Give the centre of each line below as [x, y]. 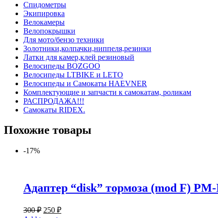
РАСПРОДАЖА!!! [54, 101]
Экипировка [44, 13]
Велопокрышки [49, 31]
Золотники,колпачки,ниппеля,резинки [87, 48]
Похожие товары [48, 130]
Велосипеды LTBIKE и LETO [73, 74]
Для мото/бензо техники [64, 39]
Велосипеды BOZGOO [62, 66]
